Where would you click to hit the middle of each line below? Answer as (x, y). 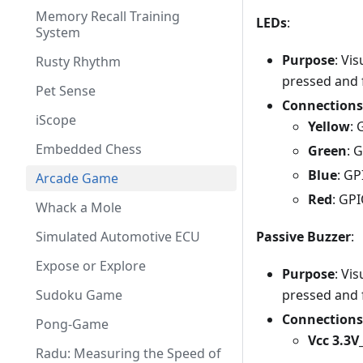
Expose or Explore (91, 266)
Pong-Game (72, 324)
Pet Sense (66, 91)
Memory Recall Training (108, 16)
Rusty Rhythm (78, 62)
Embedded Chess (89, 149)
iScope (56, 120)
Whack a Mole (79, 207)
